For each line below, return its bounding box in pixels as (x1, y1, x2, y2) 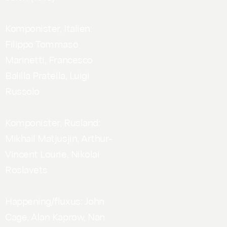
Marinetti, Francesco (5, 52, 93, 66)
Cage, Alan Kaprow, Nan (5, 209, 105, 223)
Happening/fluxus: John (5, 194, 104, 207)
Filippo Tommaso (5, 36, 79, 50)
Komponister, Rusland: (5, 115, 100, 129)
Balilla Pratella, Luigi (5, 68, 90, 82)
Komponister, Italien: (5, 21, 92, 34)
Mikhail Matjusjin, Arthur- (5, 131, 112, 144)
